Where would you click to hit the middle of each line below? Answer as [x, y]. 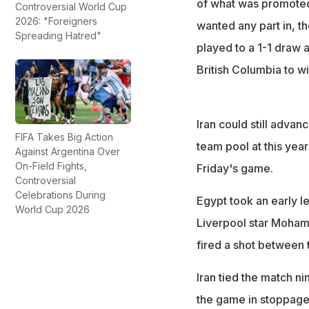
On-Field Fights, [51, 166]
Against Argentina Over [68, 152]
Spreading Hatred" [58, 35]
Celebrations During [60, 195]
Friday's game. [235, 169]
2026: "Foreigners [56, 21]
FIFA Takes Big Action [64, 137]
